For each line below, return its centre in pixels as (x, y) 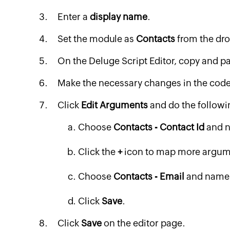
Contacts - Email (149, 176)
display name (119, 17)
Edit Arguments (114, 105)
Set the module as (97, 39)
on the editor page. (143, 223)
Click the (98, 152)
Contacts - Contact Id (159, 127)
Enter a (74, 17)
